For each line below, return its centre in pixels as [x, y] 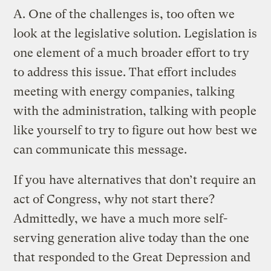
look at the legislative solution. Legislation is [135, 33]
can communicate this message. [100, 149]
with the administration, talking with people [135, 111]
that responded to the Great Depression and [132, 257]
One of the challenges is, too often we [132, 14]
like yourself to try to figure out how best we [135, 130]
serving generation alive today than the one [132, 238]
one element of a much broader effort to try [132, 53]
